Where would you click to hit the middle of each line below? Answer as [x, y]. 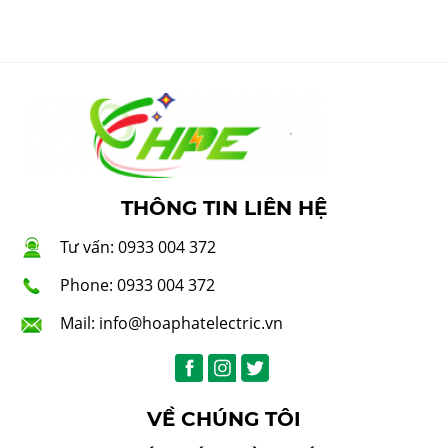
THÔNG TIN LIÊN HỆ [224, 207]
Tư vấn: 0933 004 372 [138, 246]
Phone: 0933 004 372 [137, 284]
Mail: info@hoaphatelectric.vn [171, 322]
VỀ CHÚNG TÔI [224, 418]
